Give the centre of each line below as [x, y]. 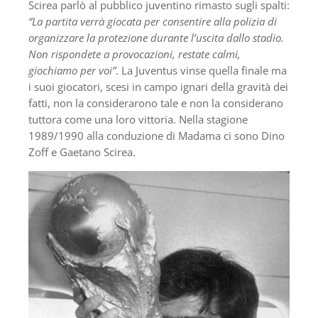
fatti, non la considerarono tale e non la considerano [156, 103]
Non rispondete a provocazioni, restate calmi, [135, 54]
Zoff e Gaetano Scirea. [82, 152]
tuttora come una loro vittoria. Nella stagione [138, 120]
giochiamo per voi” [72, 71]
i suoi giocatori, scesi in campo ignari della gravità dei [158, 87]
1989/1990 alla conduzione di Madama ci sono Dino [157, 136]
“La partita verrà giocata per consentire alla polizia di [153, 22]
